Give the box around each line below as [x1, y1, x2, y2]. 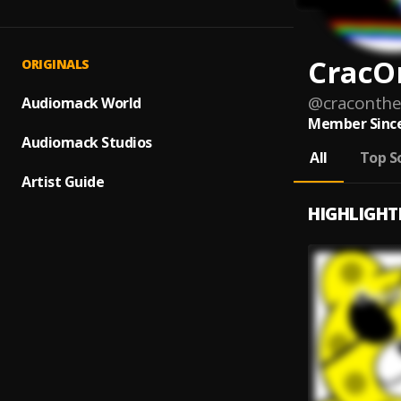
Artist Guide [21, 172, 104, 192]
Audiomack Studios [21, 132, 152, 152]
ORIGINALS [21, 55, 90, 73]
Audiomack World [21, 93, 141, 113]
